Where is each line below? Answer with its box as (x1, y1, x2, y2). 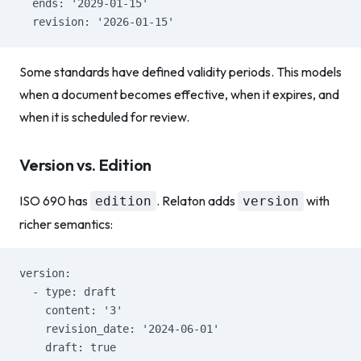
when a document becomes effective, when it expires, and (19, 86, 339, 102)
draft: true (19, 341, 116, 354)
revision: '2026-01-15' (19, 15, 174, 28)
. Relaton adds (156, 193, 238, 209)
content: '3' (19, 304, 122, 317)
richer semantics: (19, 216, 113, 232)
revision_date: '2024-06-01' (19, 322, 219, 335)
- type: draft (19, 285, 116, 298)
